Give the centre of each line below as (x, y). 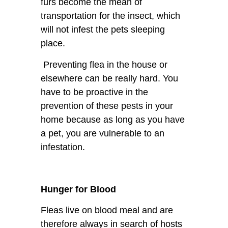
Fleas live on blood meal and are (107, 210)
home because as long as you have (113, 119)
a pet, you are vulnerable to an (103, 133)
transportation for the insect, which (110, 16)
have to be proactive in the (94, 92)
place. (53, 44)
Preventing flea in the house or (104, 64)
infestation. (63, 147)
